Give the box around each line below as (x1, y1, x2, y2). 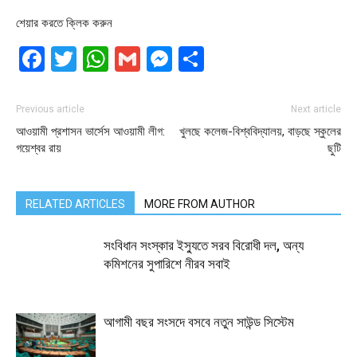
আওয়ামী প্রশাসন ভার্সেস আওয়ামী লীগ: (16, 124, 165, 139)
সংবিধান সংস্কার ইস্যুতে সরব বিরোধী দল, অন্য (104, 237, 304, 253)
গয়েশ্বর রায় (16, 140, 61, 155)
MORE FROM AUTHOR (144, 197, 255, 210)
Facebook (45, 42, 163, 74)
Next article (291, 103, 341, 115)
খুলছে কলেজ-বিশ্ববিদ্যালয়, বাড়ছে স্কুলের (179, 124, 341, 139)
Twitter (76, 42, 163, 74)
